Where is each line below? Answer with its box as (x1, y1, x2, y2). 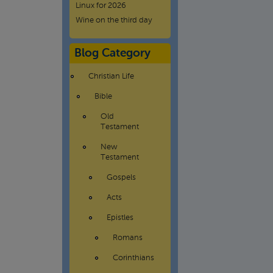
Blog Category (74, 48, 151, 59)
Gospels (107, 174, 136, 182)
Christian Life (88, 73, 134, 80)
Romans (113, 234, 143, 242)
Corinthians (113, 254, 154, 262)
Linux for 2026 (76, 2, 126, 10)
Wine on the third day (76, 16, 152, 24)
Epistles (107, 214, 133, 222)
